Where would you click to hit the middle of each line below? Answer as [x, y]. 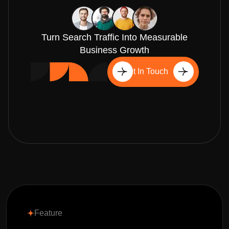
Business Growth [114, 50]
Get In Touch [145, 72]
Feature [48, 213]
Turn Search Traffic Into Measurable [114, 37]
